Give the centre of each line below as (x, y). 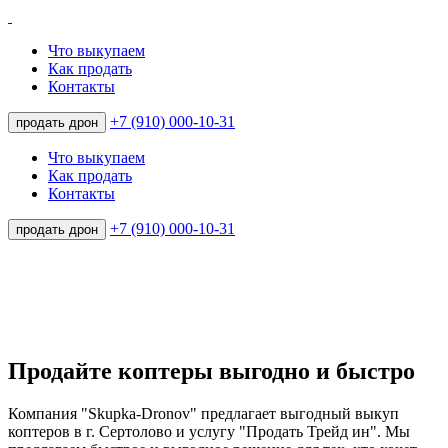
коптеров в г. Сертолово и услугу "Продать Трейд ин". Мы (209, 431)
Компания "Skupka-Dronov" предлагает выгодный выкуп (203, 413)
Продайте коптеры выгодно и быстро (211, 371)
